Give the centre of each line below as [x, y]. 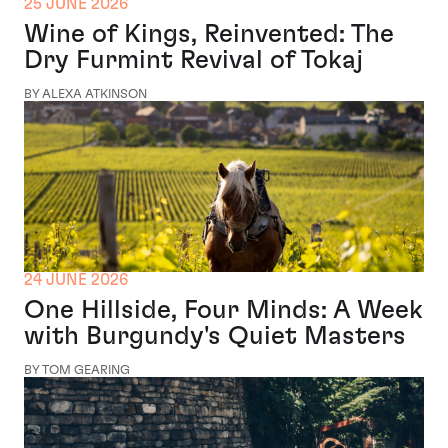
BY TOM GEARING [77, 371]
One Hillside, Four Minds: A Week [223, 310]
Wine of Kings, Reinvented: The [209, 33]
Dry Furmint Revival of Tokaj [193, 59]
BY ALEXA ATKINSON [85, 94]
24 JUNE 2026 [76, 280]
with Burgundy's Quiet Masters [215, 336]
